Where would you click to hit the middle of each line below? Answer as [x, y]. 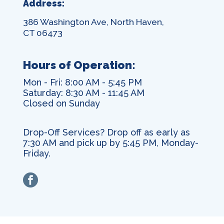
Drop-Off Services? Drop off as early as [106, 132]
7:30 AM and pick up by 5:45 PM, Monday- [111, 143]
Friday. [37, 153]
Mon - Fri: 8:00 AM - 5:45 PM [82, 82]
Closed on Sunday [61, 103]
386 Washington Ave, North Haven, [93, 22]
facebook [58, 177]
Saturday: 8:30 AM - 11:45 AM [84, 93]
